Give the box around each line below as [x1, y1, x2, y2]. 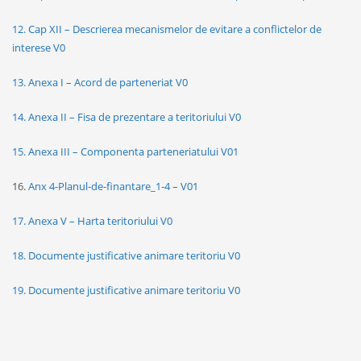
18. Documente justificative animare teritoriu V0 [12, 247, 240, 263]
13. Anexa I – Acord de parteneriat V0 [12, 74, 188, 89]
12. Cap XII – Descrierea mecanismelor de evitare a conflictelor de [12, 21, 322, 36]
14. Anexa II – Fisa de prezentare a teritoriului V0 [12, 109, 241, 124]
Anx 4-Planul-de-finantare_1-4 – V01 [28, 178, 198, 193]
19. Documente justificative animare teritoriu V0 [12, 282, 240, 297]
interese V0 [12, 39, 65, 55]
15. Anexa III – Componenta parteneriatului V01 [12, 143, 239, 159]
